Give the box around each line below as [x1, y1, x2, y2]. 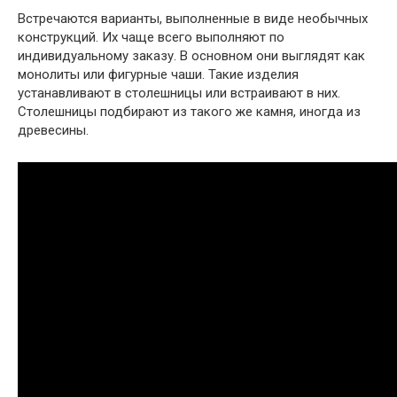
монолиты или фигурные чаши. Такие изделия [18, 66, 299, 83]
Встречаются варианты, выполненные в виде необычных [18, 11, 368, 27]
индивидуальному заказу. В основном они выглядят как [18, 48, 365, 65]
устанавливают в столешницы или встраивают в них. [18, 85, 340, 102]
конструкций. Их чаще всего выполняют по [18, 29, 284, 46]
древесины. [18, 122, 89, 139]
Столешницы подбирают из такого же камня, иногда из [18, 104, 361, 121]
